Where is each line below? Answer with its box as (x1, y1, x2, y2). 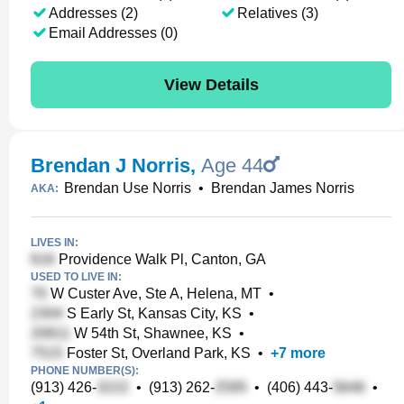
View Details (163, 75, 259, 94)
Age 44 (201, 154, 263, 177)
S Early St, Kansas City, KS (63, 306, 242, 321)
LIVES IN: (31, 236, 78, 249)
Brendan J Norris (31, 154, 190, 177)
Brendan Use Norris (64, 180, 191, 196)
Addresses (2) (49, 5, 138, 21)
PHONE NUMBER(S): (31, 364, 139, 377)
